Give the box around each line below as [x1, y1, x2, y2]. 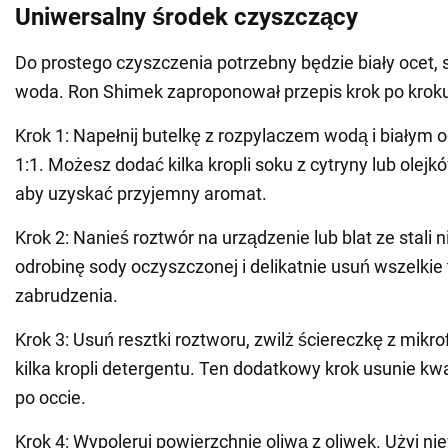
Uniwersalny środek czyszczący [15, 3, 358, 32]
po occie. [15, 387, 86, 409]
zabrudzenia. [15, 285, 118, 307]
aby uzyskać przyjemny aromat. [15, 183, 267, 205]
